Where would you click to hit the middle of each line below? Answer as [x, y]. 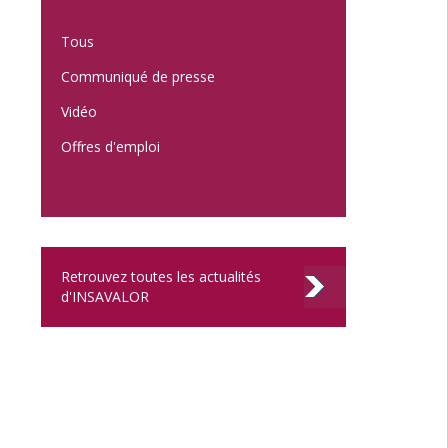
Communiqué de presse [138, 76]
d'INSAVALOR [107, 296]
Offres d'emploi [110, 146]
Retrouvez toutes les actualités [161, 276]
